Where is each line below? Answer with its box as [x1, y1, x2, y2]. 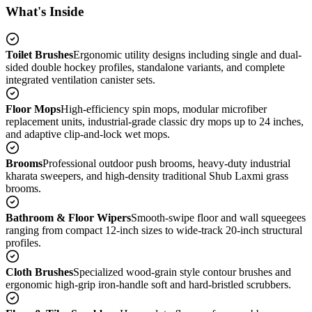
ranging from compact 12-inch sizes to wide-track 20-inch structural [6, 224, 302, 237]
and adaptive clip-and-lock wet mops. [6, 128, 170, 141]
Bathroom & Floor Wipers [6, 212, 131, 224]
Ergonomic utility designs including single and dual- [73, 49, 302, 61]
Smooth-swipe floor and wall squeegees [131, 212, 306, 224]
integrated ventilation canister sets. [6, 74, 155, 86]
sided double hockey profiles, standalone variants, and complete [6, 61, 285, 74]
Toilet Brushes [6, 49, 73, 61]
